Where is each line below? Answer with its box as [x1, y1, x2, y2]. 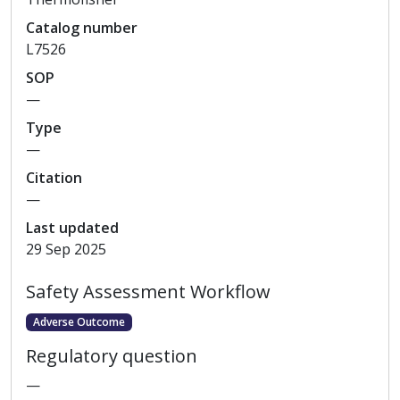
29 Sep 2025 [26, 239, 106, 259]
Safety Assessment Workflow [26, 279, 271, 304]
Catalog [26, 18, 79, 37]
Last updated [26, 218, 119, 237]
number [79, 18, 137, 37]
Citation [26, 168, 82, 187]
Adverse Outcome [32, 314, 125, 329]
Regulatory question [26, 344, 197, 369]
